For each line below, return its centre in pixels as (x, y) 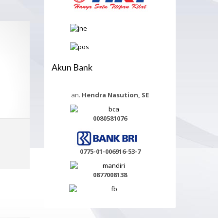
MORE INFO (47, 158)
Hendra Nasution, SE (115, 95)
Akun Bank (72, 67)
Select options (48, 148)
